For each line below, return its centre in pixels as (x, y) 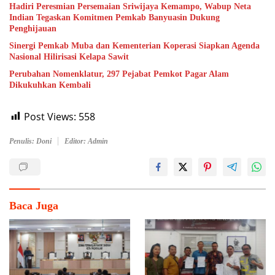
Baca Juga (34, 205)
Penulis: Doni (30, 141)
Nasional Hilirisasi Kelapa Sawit (69, 56)
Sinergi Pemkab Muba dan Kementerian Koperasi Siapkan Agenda (134, 45)
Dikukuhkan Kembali (50, 85)
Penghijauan (33, 28)
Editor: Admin (86, 141)
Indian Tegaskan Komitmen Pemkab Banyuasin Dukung (114, 17)
